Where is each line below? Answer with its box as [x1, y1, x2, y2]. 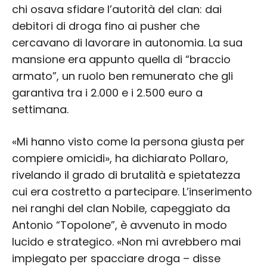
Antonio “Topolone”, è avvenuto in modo [12, 217, 227, 232]
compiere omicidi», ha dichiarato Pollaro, [12, 150, 228, 166]
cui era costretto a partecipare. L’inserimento [12, 184, 252, 199]
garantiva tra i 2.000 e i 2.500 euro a [12, 85, 203, 100]
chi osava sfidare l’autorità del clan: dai [12, 1, 222, 17]
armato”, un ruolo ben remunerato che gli [12, 68, 233, 83]
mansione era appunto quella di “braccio [12, 51, 231, 67]
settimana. [12, 101, 69, 117]
